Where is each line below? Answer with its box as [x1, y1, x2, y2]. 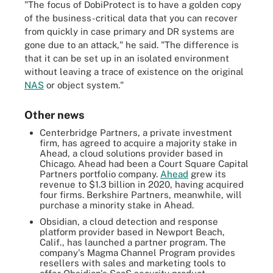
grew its [188, 168, 226, 179]
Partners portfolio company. [40, 168, 160, 179]
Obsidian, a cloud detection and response [40, 216, 218, 227]
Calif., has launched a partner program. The [40, 236, 226, 247]
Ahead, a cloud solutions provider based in [40, 147, 223, 158]
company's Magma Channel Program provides [40, 247, 235, 258]
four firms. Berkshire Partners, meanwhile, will [40, 189, 242, 200]
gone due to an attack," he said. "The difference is [24, 39, 239, 50]
